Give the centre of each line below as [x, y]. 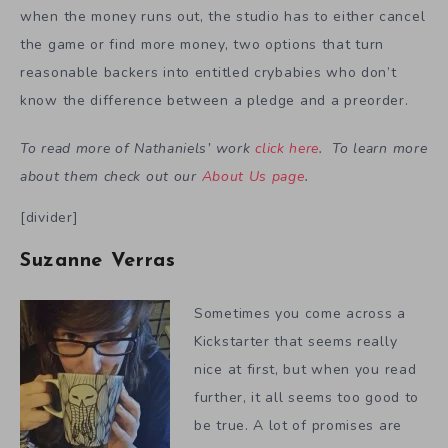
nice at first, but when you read [305, 370]
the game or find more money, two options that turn [202, 44]
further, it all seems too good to [307, 398]
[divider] [49, 218]
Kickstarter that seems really [296, 342]
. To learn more [373, 149]
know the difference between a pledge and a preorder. [214, 100]
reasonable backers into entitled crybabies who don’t [208, 72]
